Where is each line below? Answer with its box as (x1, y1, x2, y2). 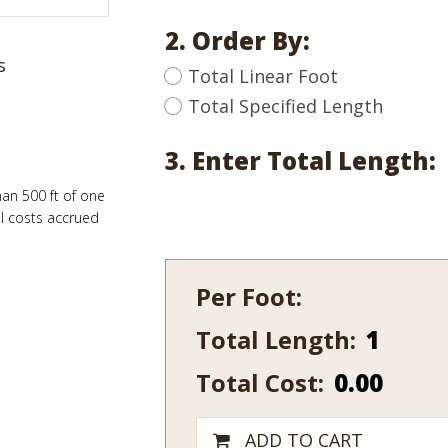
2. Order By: (165, 24, 310, 57)
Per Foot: (196, 280, 302, 313)
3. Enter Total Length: (165, 144, 436, 177)
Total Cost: (196, 366, 324, 399)
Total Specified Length (188, 94, 383, 118)
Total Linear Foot (188, 64, 338, 88)
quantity (365, 347, 427, 369)
